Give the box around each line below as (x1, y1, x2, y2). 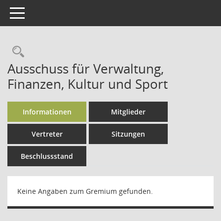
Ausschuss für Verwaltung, (7, 60, 164, 77)
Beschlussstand (21, 151, 73, 161)
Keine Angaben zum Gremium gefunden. (17, 186, 153, 196)
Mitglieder (111, 107, 146, 116)
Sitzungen (111, 129, 145, 139)
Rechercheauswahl (24, 43, 126, 60)
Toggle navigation (9, 7, 68, 17)
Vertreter (31, 129, 63, 139)
